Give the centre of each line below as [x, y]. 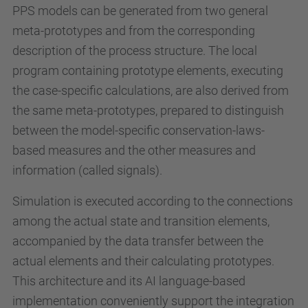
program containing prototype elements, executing [148, 70]
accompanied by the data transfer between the [138, 241]
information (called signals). [87, 170]
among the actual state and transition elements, [141, 221]
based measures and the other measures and [134, 150]
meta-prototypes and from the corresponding [134, 30]
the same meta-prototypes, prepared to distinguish [148, 110]
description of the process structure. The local [135, 50]
